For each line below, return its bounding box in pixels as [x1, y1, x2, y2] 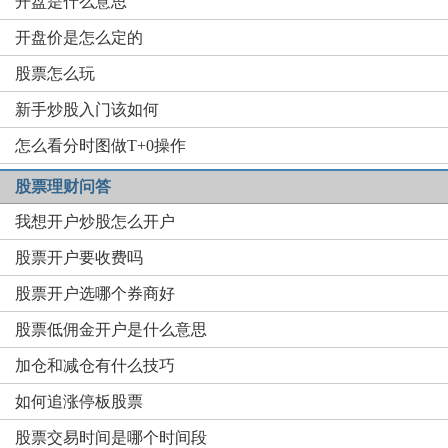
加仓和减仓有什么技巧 [15, 357, 175, 374]
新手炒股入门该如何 [15, 101, 159, 118]
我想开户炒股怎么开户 [15, 213, 175, 230]
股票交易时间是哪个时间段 [15, 429, 207, 446]
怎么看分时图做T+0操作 [15, 137, 186, 154]
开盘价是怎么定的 [15, 29, 143, 46]
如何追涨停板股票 [15, 393, 143, 410]
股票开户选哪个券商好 [15, 285, 175, 302]
